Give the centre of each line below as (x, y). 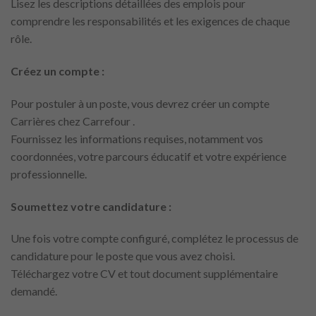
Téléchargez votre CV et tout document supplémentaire (144, 274)
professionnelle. (49, 174)
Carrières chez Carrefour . (73, 121)
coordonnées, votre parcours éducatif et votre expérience (148, 156)
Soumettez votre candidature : (91, 206)
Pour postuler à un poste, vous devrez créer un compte (140, 103)
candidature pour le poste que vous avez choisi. (123, 256)
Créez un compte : (57, 71)
